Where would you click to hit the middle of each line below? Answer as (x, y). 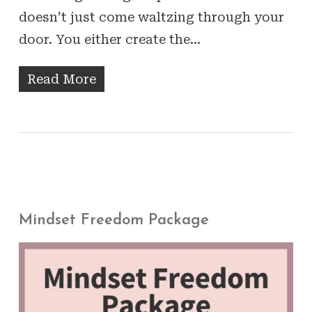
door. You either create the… (109, 39)
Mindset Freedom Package (114, 220)
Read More (61, 79)
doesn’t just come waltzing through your (151, 17)
